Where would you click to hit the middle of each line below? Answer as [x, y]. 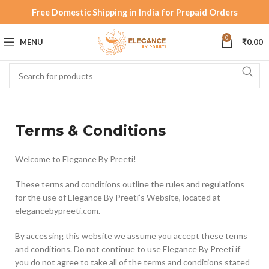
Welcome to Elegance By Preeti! [76, 159]
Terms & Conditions [90, 131]
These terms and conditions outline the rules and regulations [130, 184]
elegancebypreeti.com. [58, 210]
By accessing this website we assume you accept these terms [131, 236]
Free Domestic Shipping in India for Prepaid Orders [134, 12]
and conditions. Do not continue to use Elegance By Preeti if [128, 249]
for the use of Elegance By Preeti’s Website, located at [118, 197]
